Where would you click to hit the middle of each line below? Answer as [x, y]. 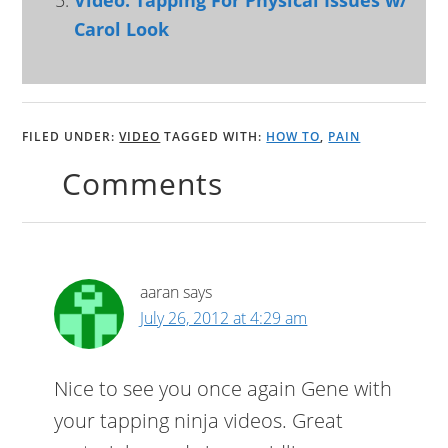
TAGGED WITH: [215, 136]
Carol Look [122, 29]
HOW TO [293, 136]
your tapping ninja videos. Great [199, 420]
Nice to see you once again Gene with [223, 388]
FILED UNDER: [71, 136]
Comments [143, 183]
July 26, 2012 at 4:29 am [224, 318]
